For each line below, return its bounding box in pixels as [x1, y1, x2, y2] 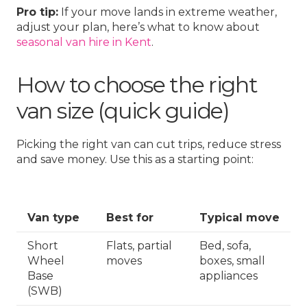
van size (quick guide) [16, 97, 230, 125]
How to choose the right [16, 71, 258, 99]
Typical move [199, 211, 280, 225]
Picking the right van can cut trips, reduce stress [16, 138, 281, 151]
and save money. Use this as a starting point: [16, 153, 254, 167]
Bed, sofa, [199, 239, 251, 253]
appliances [199, 269, 258, 283]
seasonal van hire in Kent [16, 36, 151, 49]
